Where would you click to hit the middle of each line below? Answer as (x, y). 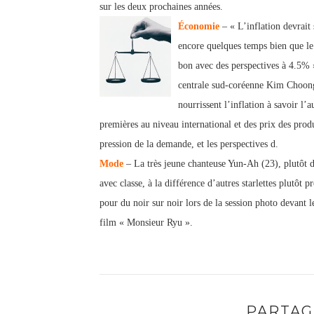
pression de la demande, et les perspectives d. (189, 144)
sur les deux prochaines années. (161, 7)
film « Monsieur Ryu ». (146, 223)
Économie (199, 26)
